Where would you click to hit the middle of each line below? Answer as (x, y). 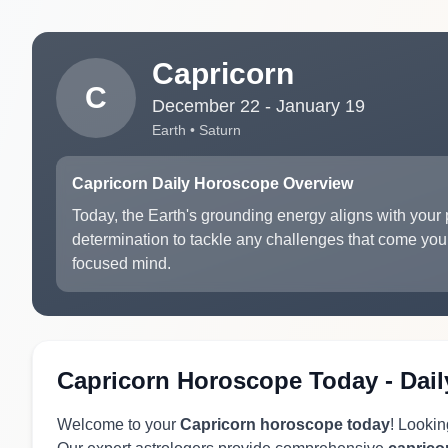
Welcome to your (118, 424)
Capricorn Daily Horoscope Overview (212, 183)
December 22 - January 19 (258, 106)
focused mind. (121, 263)
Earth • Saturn (196, 130)
